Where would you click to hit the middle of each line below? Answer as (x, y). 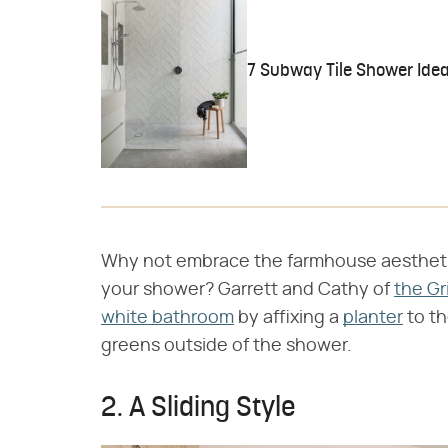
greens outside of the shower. (226, 346)
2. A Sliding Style (198, 409)
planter (373, 318)
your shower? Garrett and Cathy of (247, 290)
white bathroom (167, 318)
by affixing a (288, 318)
